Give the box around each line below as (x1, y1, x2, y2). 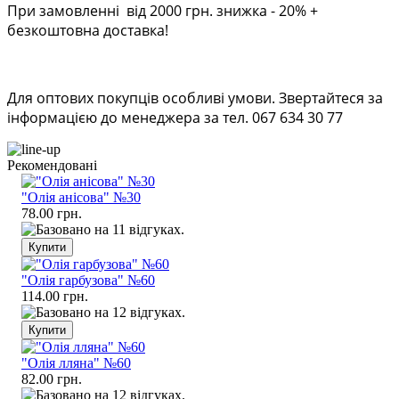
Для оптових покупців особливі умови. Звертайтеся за (7, 88, 383, 109)
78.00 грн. (21, 206, 82, 222)
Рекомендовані (7, 158, 97, 174)
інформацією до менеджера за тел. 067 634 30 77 (7, 108, 343, 128)
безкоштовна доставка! (7, 20, 168, 41)
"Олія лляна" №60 (21, 355, 131, 371)
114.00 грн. (21, 289, 88, 305)
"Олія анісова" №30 (21, 190, 141, 206)
